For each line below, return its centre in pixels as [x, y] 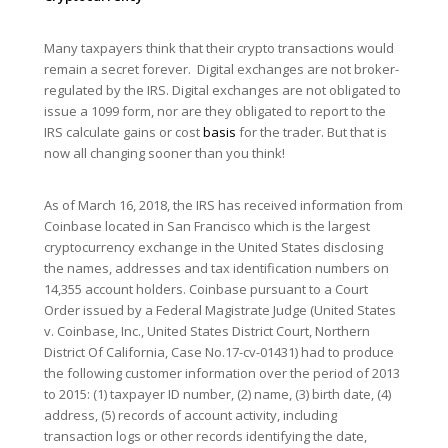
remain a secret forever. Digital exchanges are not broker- [221, 69]
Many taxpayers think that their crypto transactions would [218, 48]
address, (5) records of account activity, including [190, 415]
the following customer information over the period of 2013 [221, 373]
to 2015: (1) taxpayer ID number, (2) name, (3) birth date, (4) [217, 394]
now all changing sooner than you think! [164, 153]
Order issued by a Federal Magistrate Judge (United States [219, 310]
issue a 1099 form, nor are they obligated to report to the [214, 111]
